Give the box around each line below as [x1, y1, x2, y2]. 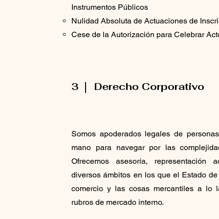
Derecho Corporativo [94, 80, 205, 93]
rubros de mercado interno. [71, 197, 164, 207]
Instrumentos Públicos [71, 2, 149, 12]
